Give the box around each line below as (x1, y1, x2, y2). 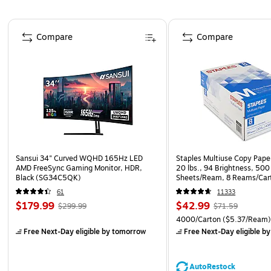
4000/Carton (176, 214, 221, 225)
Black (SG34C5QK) (16, 172, 81, 183)
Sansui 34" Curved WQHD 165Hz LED (16, 152, 143, 164)
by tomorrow (100, 226, 146, 237)
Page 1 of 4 (7, 17, 53, 30)
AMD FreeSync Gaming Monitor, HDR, (16, 162, 142, 174)
